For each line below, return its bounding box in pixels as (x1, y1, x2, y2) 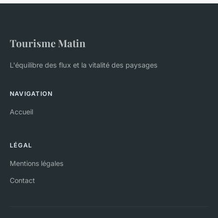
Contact (10, 176, 35, 185)
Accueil (10, 108, 33, 116)
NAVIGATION (10, 90, 53, 98)
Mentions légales (10, 159, 63, 168)
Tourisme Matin (10, 36, 86, 50)
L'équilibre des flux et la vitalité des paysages (10, 61, 158, 70)
